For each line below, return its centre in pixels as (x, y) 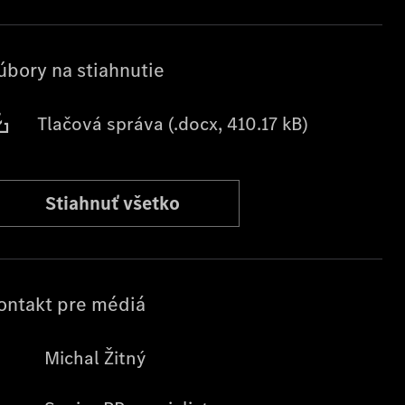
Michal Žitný (94, 358)
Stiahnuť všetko (112, 203)
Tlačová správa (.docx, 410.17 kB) (172, 124)
